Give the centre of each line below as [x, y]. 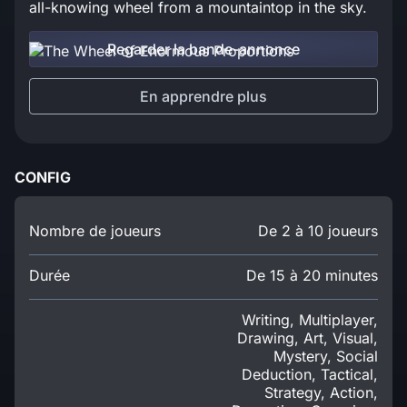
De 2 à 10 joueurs [318, 231]
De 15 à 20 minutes [312, 276]
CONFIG [43, 177]
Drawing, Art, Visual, [308, 338]
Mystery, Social [326, 357]
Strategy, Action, [321, 393]
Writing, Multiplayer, [310, 320]
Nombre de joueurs [95, 231]
